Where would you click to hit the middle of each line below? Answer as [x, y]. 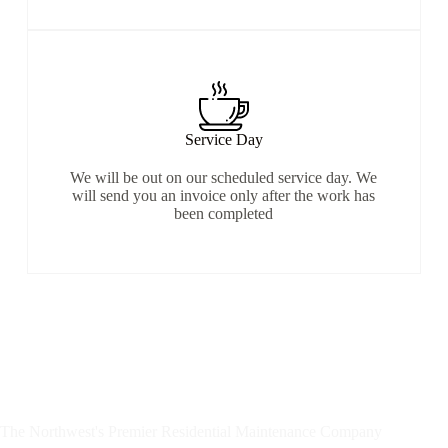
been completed [224, 214]
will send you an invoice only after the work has [224, 196]
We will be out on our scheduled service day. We [224, 178]
